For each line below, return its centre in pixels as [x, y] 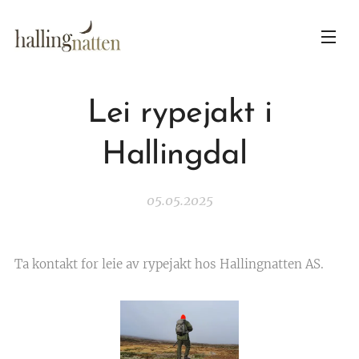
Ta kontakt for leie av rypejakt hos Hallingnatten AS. [172, 264]
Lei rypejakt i [179, 114]
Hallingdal [179, 155]
